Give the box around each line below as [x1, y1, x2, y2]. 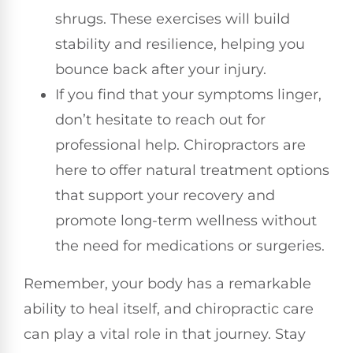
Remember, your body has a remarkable [24, 274, 311, 292]
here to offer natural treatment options [55, 161, 329, 179]
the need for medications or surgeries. [55, 236, 325, 255]
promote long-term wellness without [55, 211, 317, 229]
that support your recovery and [55, 186, 275, 204]
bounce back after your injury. [55, 60, 266, 78]
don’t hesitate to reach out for [55, 110, 266, 128]
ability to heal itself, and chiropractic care [24, 299, 314, 318]
